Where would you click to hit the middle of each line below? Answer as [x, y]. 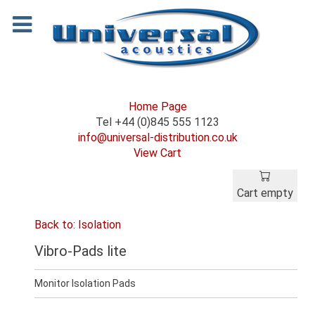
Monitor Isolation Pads [85, 283]
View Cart [157, 153]
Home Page [157, 107]
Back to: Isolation [78, 225]
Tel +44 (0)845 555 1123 [157, 122]
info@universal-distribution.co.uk [157, 137]
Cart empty [265, 193]
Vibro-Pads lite [81, 251]
